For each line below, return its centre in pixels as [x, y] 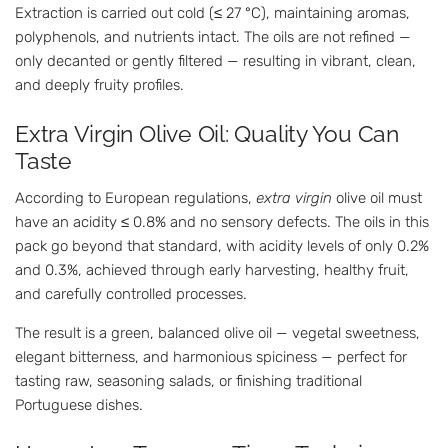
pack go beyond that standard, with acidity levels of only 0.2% [222, 245]
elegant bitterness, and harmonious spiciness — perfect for [211, 356]
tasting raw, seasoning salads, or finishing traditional [188, 380]
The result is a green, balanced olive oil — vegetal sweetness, [217, 332]
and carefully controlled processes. [131, 293]
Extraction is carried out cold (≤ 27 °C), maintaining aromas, [212, 12]
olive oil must [377, 197]
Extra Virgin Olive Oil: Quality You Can [207, 134]
